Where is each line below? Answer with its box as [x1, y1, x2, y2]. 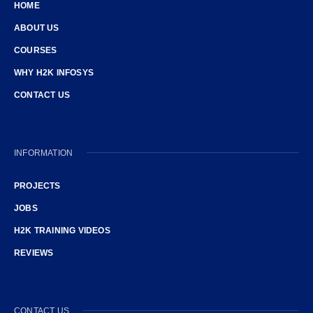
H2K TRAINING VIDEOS [14, 225, 110, 235]
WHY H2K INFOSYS [14, 67, 94, 78]
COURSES [14, 45, 57, 55]
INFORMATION [14, 147, 73, 158]
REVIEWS [14, 247, 54, 258]
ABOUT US [14, 22, 59, 33]
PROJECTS [14, 180, 61, 191]
